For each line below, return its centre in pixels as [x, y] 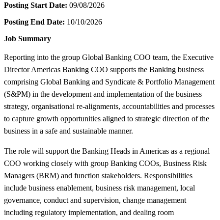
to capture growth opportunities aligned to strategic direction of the [107, 118]
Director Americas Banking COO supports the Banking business [104, 69]
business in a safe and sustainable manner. [69, 131]
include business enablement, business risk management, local [99, 188]
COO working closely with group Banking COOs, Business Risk [105, 163]
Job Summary [27, 38]
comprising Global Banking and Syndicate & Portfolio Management [109, 82]
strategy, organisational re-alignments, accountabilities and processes [109, 106]
